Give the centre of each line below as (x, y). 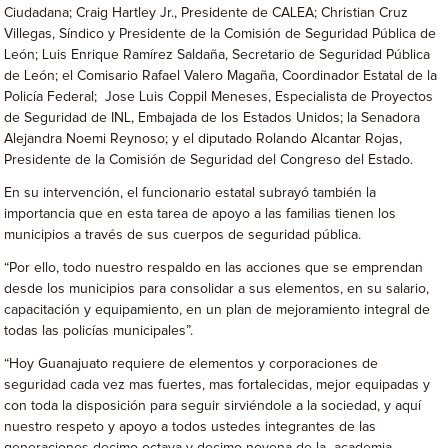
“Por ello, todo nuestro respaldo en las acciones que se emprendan (214, 268)
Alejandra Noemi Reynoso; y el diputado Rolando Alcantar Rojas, (203, 139)
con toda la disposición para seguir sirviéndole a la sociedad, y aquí (213, 406)
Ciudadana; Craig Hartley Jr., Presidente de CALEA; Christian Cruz (206, 13)
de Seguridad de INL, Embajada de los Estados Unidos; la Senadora (212, 118)
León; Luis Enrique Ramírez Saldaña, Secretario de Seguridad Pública (217, 55)
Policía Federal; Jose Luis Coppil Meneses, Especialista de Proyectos (219, 97)
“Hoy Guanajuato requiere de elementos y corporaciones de (191, 364)
